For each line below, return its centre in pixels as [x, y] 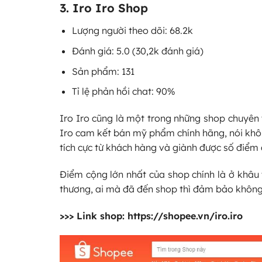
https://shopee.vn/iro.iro [185, 216]
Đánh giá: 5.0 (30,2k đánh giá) [137, 51]
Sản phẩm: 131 [103, 71]
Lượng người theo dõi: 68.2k [132, 31]
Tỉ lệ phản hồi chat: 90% [123, 92]
